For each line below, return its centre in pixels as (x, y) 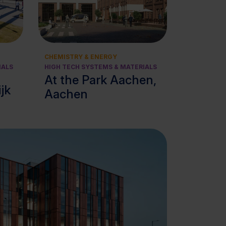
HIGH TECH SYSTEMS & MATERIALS (101, 67)
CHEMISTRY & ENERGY (81, 57)
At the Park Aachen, (100, 80)
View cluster (112, 19)
